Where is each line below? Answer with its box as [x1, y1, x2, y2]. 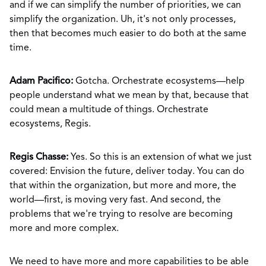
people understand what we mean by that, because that [9, 91, 249, 100]
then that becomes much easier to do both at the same [9, 29, 246, 39]
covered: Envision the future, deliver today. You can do [9, 167, 245, 176]
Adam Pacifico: [9, 77, 75, 86]
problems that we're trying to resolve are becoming [9, 210, 233, 219]
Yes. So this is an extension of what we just [71, 153, 252, 162]
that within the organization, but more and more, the [9, 181, 236, 191]
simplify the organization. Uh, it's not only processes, [9, 15, 236, 24]
